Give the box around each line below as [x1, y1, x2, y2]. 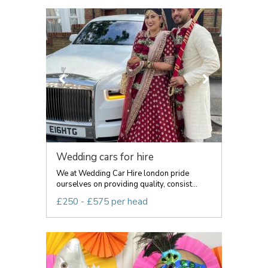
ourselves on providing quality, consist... [56, 179, 197, 190]
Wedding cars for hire [56, 150, 154, 164]
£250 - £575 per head [56, 196, 148, 208]
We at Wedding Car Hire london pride [56, 168, 189, 179]
